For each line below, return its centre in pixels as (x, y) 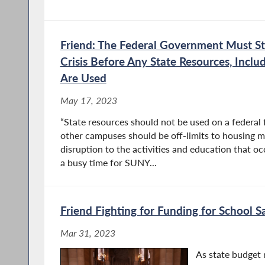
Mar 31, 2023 (88, 233)
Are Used (83, 78)
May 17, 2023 (88, 101)
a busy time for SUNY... (108, 163)
